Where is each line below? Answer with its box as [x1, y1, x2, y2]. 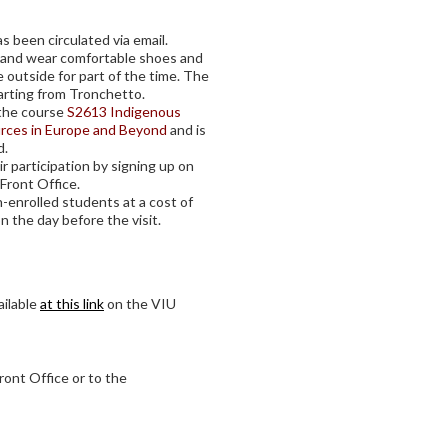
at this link [40, 295, 104, 312]
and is [167, 121, 206, 138]
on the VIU [104, 295, 176, 312]
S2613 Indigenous [67, 103, 181, 120]
